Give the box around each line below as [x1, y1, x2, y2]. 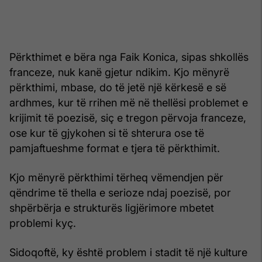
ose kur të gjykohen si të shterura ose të [9, 126, 204, 139]
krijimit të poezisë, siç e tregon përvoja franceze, [9, 111, 246, 124]
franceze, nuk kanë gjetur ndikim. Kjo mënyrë [9, 65, 229, 78]
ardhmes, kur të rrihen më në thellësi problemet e [9, 96, 248, 109]
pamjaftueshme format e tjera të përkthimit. [9, 142, 220, 154]
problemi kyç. [9, 216, 76, 229]
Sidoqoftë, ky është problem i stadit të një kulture [9, 246, 247, 258]
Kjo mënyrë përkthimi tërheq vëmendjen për [9, 171, 223, 184]
